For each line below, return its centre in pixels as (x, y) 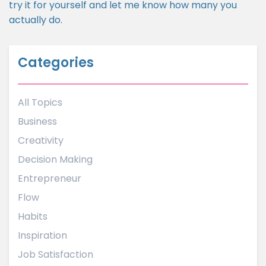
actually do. (36, 20)
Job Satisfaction (56, 254)
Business (37, 121)
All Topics (40, 102)
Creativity (41, 140)
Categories (56, 63)
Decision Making (55, 159)
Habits (33, 216)
